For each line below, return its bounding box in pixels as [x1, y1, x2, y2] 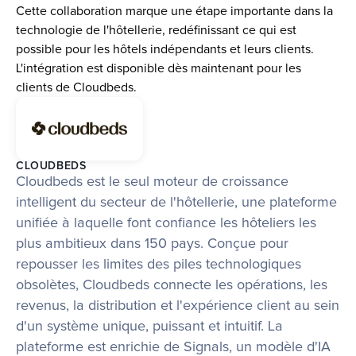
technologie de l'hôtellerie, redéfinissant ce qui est [16, 23, 296, 37]
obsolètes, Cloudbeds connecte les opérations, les [16, 277, 327, 292]
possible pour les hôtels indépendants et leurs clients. [16, 42, 314, 56]
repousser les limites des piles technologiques [16, 257, 301, 272]
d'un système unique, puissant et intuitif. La [16, 319, 283, 334]
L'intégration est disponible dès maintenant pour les [16, 61, 301, 75]
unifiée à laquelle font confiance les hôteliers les [16, 215, 316, 230]
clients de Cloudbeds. [16, 80, 137, 94]
